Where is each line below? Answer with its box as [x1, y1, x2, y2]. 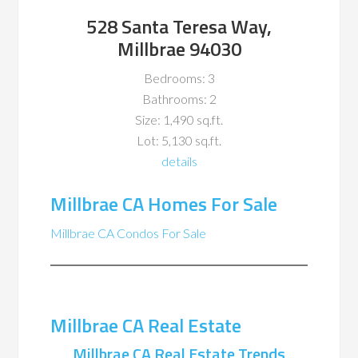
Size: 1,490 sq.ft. [135, 112, 223, 127]
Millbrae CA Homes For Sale [50, 189, 278, 218]
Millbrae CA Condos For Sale [50, 225, 207, 241]
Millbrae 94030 [117, 34, 241, 63]
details [161, 153, 197, 169]
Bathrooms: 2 [141, 91, 217, 106]
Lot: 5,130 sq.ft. [137, 133, 221, 148]
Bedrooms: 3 [143, 70, 215, 86]
